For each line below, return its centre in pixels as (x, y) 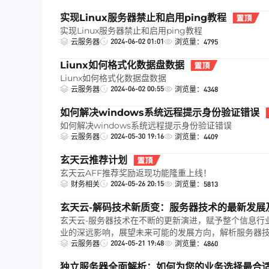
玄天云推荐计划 (94, 160)
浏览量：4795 (196, 42)
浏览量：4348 (196, 89)
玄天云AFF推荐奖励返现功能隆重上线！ (136, 173)
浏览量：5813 (196, 184)
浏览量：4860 (196, 243)
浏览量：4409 (196, 137)
